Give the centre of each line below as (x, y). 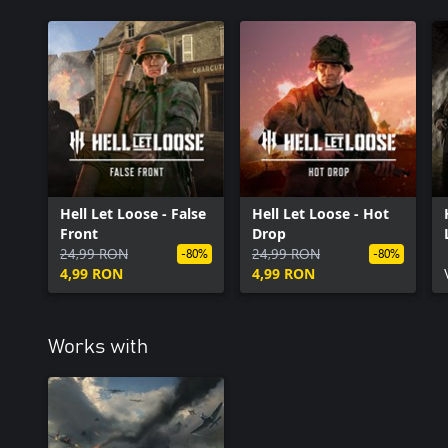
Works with (98, 346)
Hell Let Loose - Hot (320, 213)
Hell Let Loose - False (133, 213)
